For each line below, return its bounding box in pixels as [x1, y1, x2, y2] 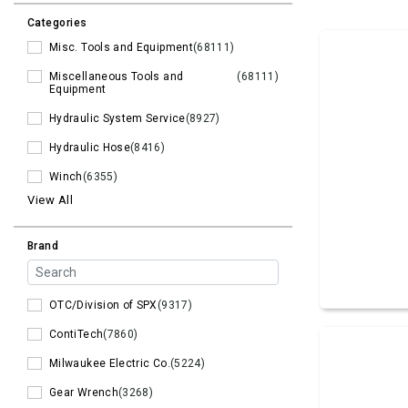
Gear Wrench [49, 386, 118, 400]
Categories [27, 16, 87, 30]
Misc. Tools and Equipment [49, 41, 193, 55]
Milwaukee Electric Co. [49, 357, 170, 371]
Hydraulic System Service [49, 112, 186, 126]
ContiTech [49, 328, 104, 342]
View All [27, 193, 73, 208]
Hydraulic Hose [49, 141, 131, 155]
